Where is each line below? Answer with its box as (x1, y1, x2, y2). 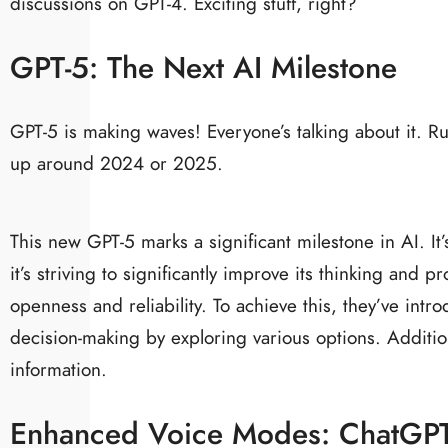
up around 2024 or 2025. (10, 150, 223, 178)
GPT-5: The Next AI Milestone (10, 46, 397, 89)
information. (10, 355, 107, 383)
